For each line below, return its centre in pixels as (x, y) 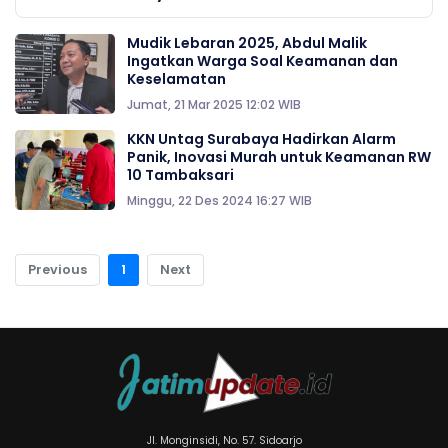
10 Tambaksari (180, 175)
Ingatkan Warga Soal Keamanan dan (262, 61)
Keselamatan (176, 79)
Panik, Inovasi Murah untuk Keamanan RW (279, 157)
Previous (57, 269)
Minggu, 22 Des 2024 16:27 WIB (219, 200)
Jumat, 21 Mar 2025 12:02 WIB (214, 104)
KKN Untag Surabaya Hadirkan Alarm (261, 139)
